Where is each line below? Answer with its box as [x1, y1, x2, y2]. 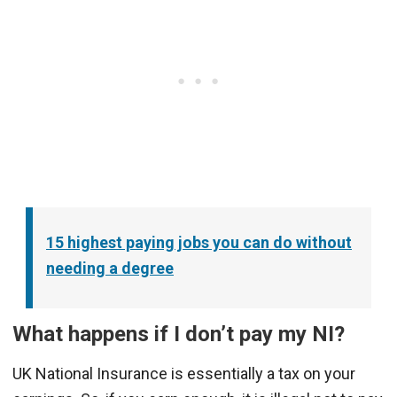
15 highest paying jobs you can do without [46, 232, 352, 252]
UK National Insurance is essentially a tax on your [12, 363, 355, 383]
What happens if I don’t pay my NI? [12, 321, 345, 346]
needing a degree [46, 258, 174, 277]
